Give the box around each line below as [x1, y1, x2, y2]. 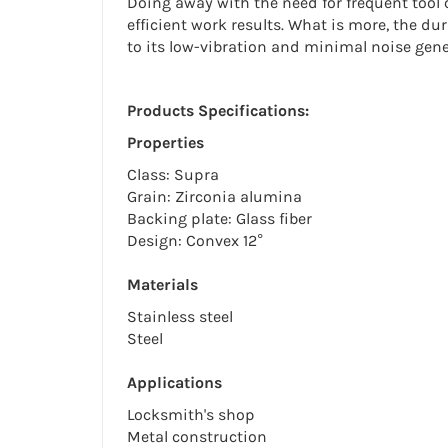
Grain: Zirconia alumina [127, 187, 302, 207]
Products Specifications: [127, 101, 309, 121]
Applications [127, 373, 222, 393]
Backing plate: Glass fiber [127, 209, 312, 229]
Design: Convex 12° [127, 231, 263, 251]
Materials [127, 275, 198, 295]
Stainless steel [127, 307, 233, 327]
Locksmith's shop [127, 405, 255, 425]
